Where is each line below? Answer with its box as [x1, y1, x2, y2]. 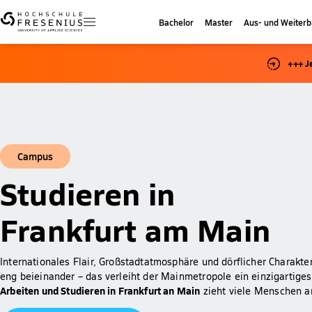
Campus [17, 148, 54, 163]
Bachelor [159, 15, 194, 28]
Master [205, 15, 233, 28]
